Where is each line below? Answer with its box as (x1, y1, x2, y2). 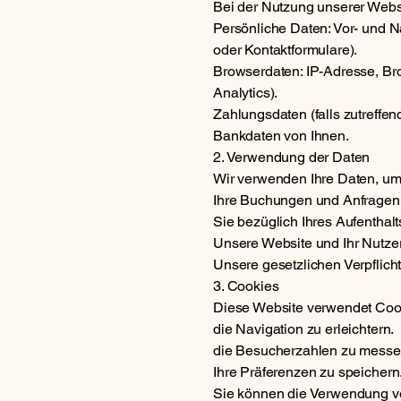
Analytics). (213, 84, 278, 101)
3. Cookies (213, 277, 279, 294)
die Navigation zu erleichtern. (213, 320, 395, 337)
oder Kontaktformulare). (213, 41, 358, 58)
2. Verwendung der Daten (213, 149, 371, 166)
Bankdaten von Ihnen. (213, 127, 349, 144)
